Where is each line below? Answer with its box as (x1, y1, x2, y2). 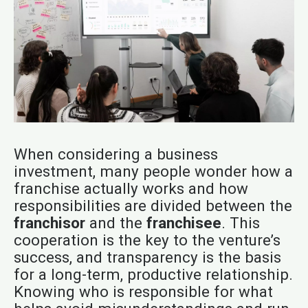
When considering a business (13, 145, 218, 164)
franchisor (13, 214, 85, 232)
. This (221, 214, 260, 232)
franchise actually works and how (13, 179, 248, 198)
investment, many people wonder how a (13, 162, 293, 181)
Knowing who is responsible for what (13, 283, 273, 301)
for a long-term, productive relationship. (13, 265, 293, 284)
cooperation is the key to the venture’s (13, 231, 280, 250)
